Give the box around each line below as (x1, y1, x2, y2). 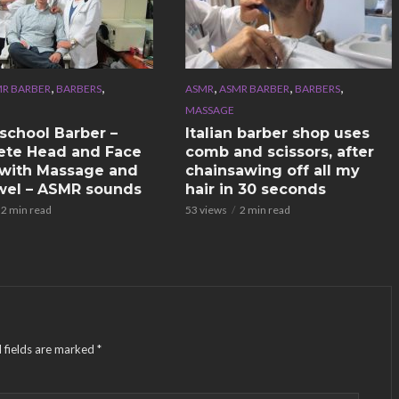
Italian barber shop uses (184, 124, 370, 142)
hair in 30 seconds (184, 180, 326, 198)
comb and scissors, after (184, 142, 374, 160)
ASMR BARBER (218, 81, 289, 95)
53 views (184, 202, 227, 216)
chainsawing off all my (184, 161, 360, 179)
